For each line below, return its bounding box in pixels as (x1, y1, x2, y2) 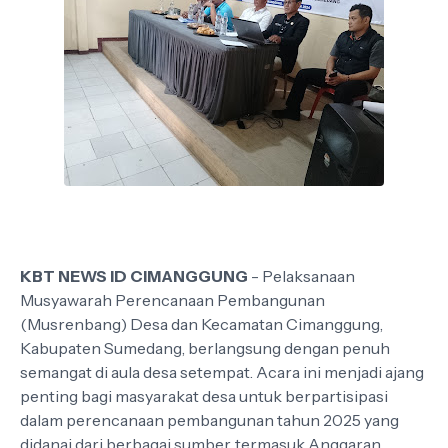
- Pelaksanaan (248, 266, 355, 286)
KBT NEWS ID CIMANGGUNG (20, 266, 248, 286)
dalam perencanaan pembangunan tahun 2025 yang (20, 410, 399, 430)
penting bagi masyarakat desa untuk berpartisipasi (20, 386, 388, 406)
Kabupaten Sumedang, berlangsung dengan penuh (20, 338, 390, 358)
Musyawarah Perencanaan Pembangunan (20, 290, 325, 310)
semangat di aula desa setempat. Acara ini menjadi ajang (20, 362, 424, 382)
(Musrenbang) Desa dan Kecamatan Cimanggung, (20, 314, 383, 334)
